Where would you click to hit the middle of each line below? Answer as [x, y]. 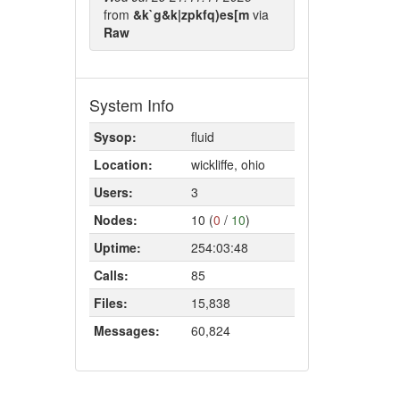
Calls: [111, 275]
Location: [123, 164]
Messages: [126, 330]
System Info [131, 104]
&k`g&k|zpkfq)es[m [192, 14]
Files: [110, 303]
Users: [113, 192]
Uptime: [117, 247]
